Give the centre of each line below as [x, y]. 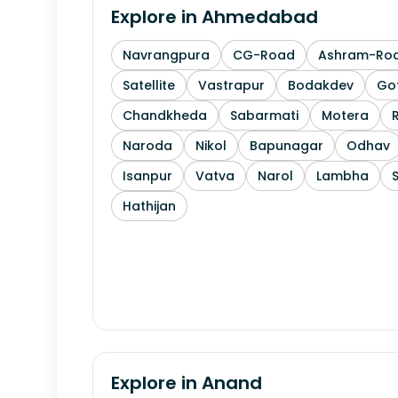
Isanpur [147, 176]
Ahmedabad [260, 17]
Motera [345, 115]
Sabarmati [264, 115]
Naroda [147, 146]
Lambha [342, 176]
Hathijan [149, 206]
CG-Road [264, 55]
